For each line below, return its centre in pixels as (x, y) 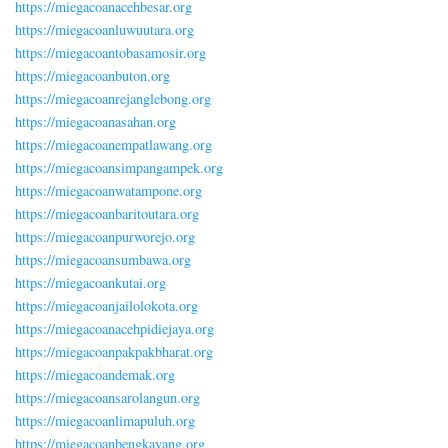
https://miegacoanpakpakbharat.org (114, 352)
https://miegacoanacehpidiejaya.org (114, 329)
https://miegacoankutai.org (90, 283)
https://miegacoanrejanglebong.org (113, 99)
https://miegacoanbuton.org (92, 76)
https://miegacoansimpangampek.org (119, 168)
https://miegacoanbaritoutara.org (107, 214)
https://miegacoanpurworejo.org (105, 237)
